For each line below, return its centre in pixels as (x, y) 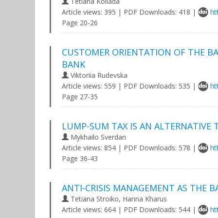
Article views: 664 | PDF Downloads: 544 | (130, 209)
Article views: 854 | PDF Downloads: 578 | (130, 148)
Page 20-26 (80, 23)
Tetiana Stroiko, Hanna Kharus (118, 199)
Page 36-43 (80, 158)
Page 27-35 (80, 97)
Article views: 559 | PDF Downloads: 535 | (130, 86)
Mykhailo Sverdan (97, 137)
